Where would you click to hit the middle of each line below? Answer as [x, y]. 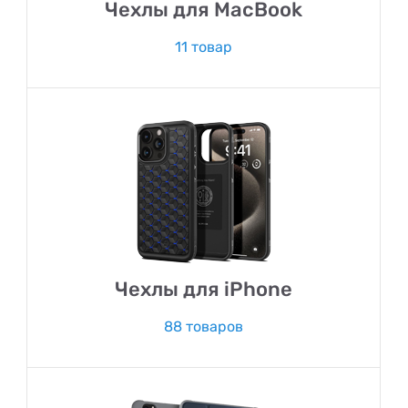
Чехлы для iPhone [204, 289]
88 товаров [204, 326]
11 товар [204, 47]
